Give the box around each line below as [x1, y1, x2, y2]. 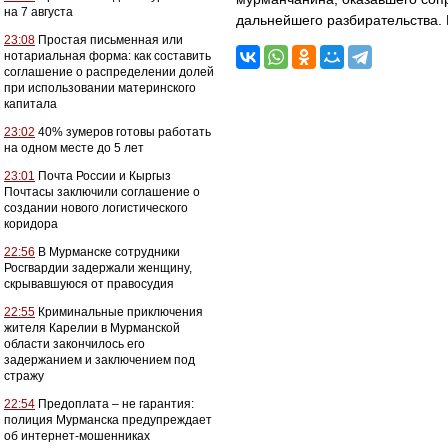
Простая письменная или [35, 33, 183, 47]
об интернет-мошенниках [4, 429, 150, 443]
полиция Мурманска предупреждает [4, 413, 212, 427]
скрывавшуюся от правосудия [4, 277, 174, 291]
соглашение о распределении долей [4, 65, 214, 79]
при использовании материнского [4, 81, 196, 95]
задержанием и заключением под [4, 353, 195, 367]
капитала [4, 97, 57, 111]
